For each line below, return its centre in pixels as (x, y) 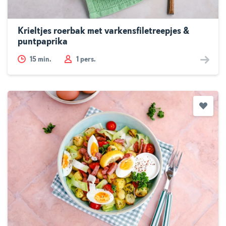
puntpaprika (43, 42)
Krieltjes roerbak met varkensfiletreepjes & (103, 32)
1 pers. (86, 60)
